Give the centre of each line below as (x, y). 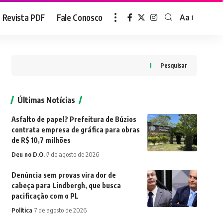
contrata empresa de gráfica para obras (75, 130)
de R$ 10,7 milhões (41, 140)
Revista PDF (24, 17)
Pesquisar (173, 65)
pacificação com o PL (45, 196)
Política (22, 210)
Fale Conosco (80, 17)
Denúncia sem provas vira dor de (63, 175)
